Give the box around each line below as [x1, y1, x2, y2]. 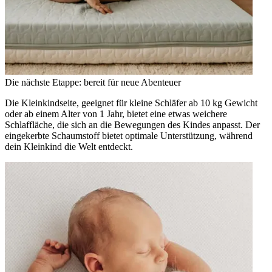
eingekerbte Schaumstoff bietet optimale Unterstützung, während [5, 131, 253, 141]
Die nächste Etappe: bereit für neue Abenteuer [5, 77, 181, 88]
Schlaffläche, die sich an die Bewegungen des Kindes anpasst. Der [5, 120, 260, 131]
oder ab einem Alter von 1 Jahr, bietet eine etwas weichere [5, 109, 227, 120]
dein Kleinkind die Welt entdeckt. [5, 141, 133, 152]
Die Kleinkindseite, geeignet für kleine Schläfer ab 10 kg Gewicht [5, 98, 257, 109]
